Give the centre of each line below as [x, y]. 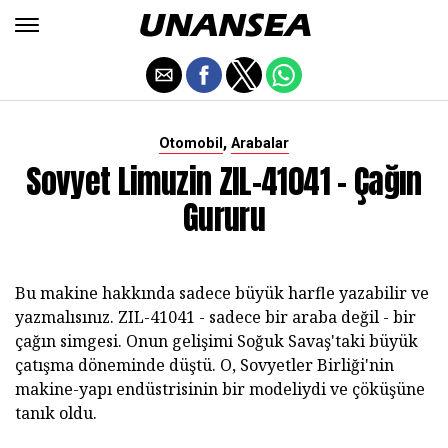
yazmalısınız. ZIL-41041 [107, 317]
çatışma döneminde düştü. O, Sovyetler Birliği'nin [204, 365]
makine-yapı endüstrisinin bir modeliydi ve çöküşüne [220, 389]
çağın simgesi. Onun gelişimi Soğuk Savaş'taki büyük [216, 341]
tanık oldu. [56, 413]
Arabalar [260, 143]
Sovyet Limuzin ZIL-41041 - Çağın [224, 181]
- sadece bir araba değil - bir [307, 317]
